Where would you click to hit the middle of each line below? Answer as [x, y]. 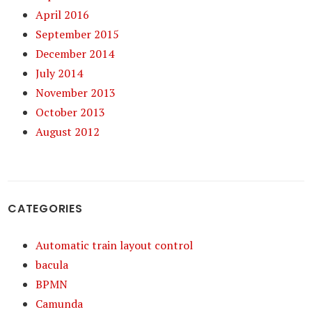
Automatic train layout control [115, 245]
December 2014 [75, 54]
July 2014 [60, 73]
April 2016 [63, 15]
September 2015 [78, 34]
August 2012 [68, 132]
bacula [52, 265]
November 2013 [76, 93]
